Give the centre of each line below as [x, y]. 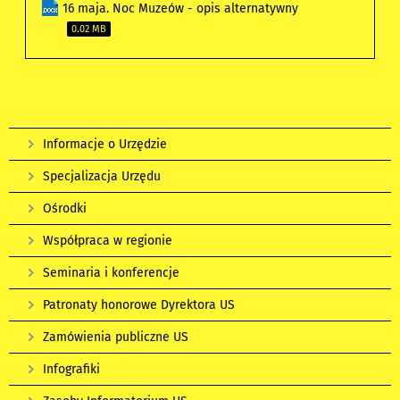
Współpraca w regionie [108, 241]
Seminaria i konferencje [111, 273]
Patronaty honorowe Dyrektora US [139, 305]
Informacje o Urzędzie [105, 145]
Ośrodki [65, 209]
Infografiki [71, 370]
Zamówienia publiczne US [116, 337]
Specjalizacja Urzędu [102, 177]
